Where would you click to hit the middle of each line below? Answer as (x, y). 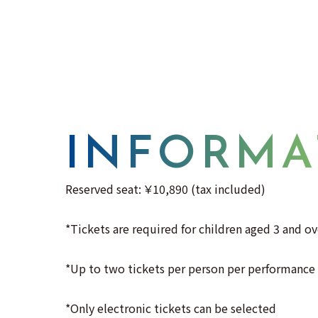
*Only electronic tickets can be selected (171, 308)
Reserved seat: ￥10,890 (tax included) (165, 188)
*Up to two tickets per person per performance (190, 268)
